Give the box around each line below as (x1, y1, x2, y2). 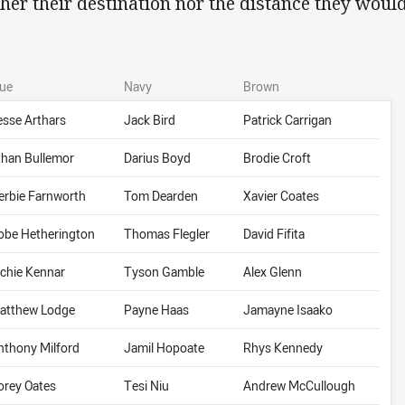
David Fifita (243, 225, 306, 243)
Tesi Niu (124, 377, 170, 395)
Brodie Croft (243, 149, 312, 167)
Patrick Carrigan (243, 111, 333, 129)
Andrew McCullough (243, 377, 356, 395)
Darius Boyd (124, 149, 192, 167)
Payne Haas (124, 301, 190, 319)
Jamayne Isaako (243, 301, 334, 319)
